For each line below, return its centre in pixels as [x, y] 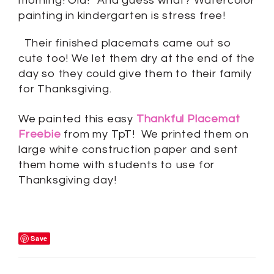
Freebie [40, 134]
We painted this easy [77, 119]
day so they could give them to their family [135, 74]
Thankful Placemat [188, 119]
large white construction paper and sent [129, 150]
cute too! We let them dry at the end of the [137, 58]
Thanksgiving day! [68, 180]
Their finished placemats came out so [125, 43]
